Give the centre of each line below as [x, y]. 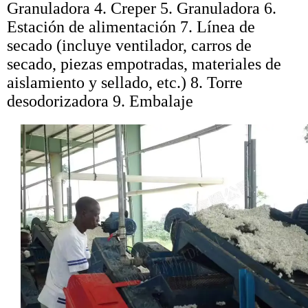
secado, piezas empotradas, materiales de [144, 64]
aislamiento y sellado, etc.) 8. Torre [125, 83]
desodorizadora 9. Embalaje [100, 101]
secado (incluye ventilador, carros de [129, 46]
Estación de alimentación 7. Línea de [131, 27]
